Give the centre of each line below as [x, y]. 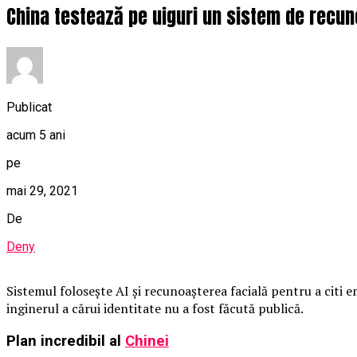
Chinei [147, 341]
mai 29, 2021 [42, 190]
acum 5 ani [36, 135]
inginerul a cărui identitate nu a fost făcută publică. [155, 308]
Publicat [29, 107]
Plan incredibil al [66, 341]
